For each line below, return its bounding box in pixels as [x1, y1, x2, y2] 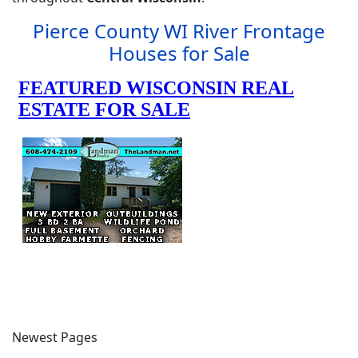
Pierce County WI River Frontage [33, 18, 325, 44]
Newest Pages [12, 328, 97, 346]
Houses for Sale [108, 40, 250, 66]
